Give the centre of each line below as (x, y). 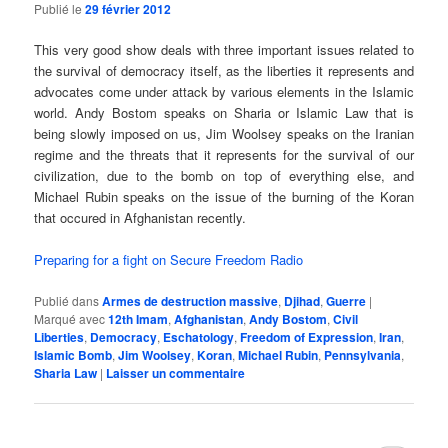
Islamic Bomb (73, 354)
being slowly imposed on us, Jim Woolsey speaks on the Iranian (224, 134)
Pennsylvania (363, 354)
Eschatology (199, 336)
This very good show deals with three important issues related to (224, 50)
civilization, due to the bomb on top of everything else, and (224, 176)
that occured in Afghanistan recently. (140, 218)
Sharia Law (66, 372)
